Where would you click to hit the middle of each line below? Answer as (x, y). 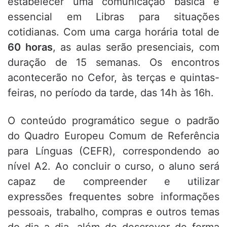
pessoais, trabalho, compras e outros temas (113, 212)
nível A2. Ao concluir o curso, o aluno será (113, 166)
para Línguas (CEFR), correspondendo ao (113, 151)
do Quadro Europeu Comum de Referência (113, 136)
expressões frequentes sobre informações (113, 197)
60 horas (30, 47)
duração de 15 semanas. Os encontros (113, 63)
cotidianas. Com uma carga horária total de (113, 32)
